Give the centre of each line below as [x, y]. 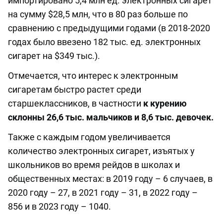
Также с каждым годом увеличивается [89, 137]
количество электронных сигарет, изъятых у [101, 151]
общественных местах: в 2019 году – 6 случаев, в [110, 179]
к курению [165, 104]
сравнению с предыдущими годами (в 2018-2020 [109, 28]
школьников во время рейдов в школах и [94, 165]
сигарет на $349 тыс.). [54, 56]
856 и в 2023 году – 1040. [59, 207]
